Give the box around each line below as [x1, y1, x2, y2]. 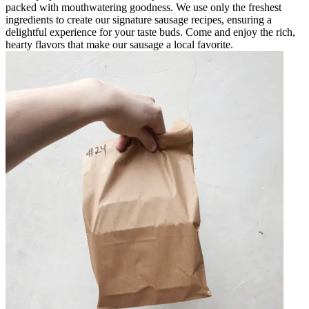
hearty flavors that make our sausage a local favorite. [6, 39, 233, 51]
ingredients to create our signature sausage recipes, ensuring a [6, 14, 272, 26]
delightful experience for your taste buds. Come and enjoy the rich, [6, 26, 295, 39]
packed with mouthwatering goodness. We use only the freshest [6, 1, 281, 14]
